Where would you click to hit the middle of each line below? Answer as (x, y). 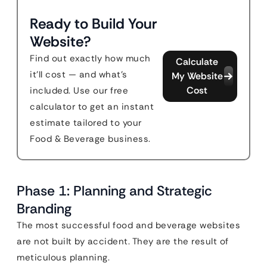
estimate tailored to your (86, 123)
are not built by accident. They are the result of (123, 241)
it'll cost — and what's (79, 74)
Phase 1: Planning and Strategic (114, 191)
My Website (197, 76)
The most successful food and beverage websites (128, 225)
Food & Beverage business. (90, 139)
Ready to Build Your (93, 24)
